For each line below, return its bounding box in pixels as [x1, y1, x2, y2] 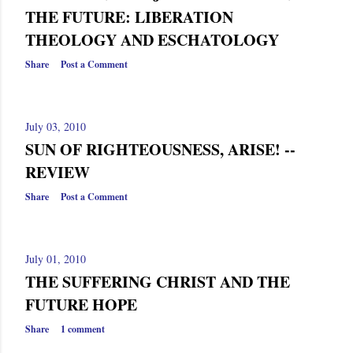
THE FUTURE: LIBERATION [25, 6, 233, 29]
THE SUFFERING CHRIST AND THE [25, 270, 290, 293]
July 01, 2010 [25, 251, 86, 266]
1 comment [61, 322, 105, 336]
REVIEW [25, 161, 90, 184]
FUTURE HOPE [25, 293, 137, 316]
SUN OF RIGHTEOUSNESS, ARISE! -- [25, 138, 295, 161]
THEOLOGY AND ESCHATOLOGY [25, 28, 279, 52]
